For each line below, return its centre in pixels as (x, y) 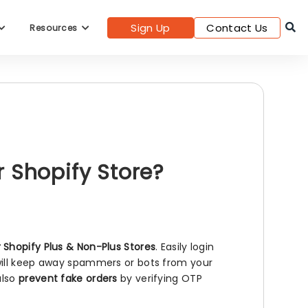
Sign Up (151, 27)
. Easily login (185, 247)
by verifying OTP (159, 278)
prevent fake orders (68, 278)
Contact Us (237, 27)
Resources (55, 27)
